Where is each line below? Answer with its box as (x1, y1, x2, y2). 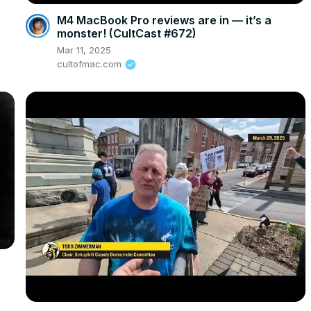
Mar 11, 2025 (56, 44, 111, 56)
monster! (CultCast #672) (56, 26, 196, 40)
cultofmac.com (56, 58, 121, 69)
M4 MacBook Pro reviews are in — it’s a (56, 13, 271, 27)
